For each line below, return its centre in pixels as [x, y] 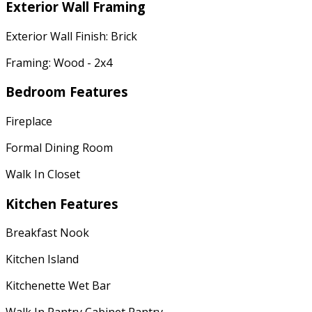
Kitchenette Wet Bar [58, 286]
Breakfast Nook [47, 233]
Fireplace [29, 121]
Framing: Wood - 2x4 [59, 62]
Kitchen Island [42, 259]
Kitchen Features [62, 203]
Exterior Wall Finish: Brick [71, 36]
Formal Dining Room [59, 147]
